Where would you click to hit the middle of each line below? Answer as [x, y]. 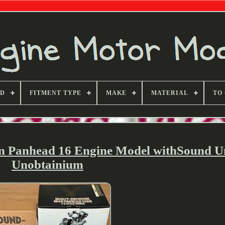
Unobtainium [47, 164]
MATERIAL [170, 93]
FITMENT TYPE [55, 93]
